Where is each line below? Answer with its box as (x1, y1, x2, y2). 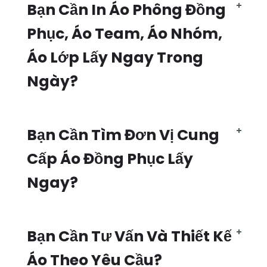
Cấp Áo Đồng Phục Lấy (27, 148, 193, 170)
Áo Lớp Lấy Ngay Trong (27, 47, 203, 69)
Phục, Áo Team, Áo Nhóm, (27, 23, 222, 45)
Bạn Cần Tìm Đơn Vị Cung (27, 125, 219, 146)
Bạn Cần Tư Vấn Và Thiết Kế (27, 226, 232, 247)
